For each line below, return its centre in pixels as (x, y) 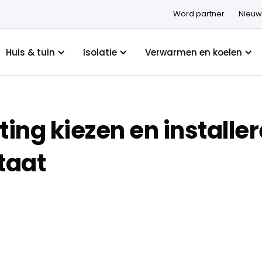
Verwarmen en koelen (193, 52)
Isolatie (100, 52)
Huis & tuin (30, 52)
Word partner (199, 14)
